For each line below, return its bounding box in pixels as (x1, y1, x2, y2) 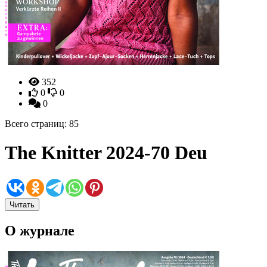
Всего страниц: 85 (5, 119, 79, 129)
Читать (10, 200, 35, 209)
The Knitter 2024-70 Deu (5, 142, 207, 164)
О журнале (5, 222, 74, 238)
